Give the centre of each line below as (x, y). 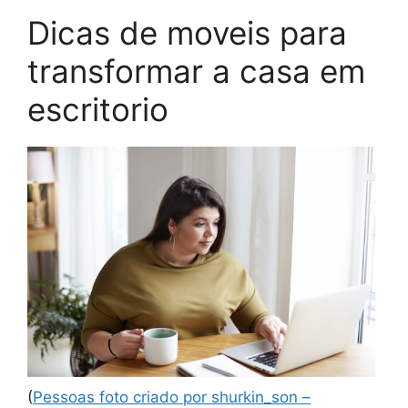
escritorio (98, 109)
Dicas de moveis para (187, 32)
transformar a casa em (196, 71)
